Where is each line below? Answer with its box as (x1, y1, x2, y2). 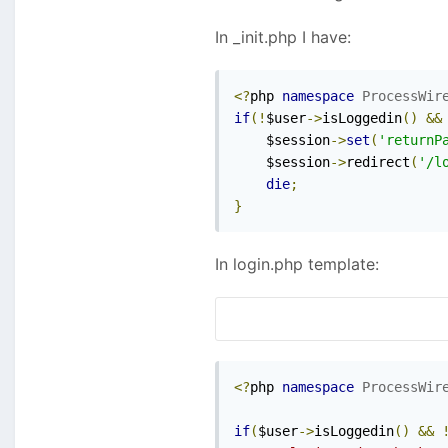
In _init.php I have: (215, 27, 351, 48)
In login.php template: (215, 254, 379, 275)
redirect (346, 154, 410, 171)
